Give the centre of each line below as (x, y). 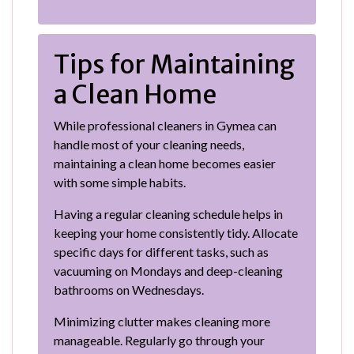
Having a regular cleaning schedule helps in (168, 213)
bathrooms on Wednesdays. (129, 289)
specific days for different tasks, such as (161, 251)
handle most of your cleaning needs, (149, 144)
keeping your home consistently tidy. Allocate (176, 232)
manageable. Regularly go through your (159, 340)
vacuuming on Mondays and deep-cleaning (168, 270)
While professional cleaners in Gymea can (165, 125)
